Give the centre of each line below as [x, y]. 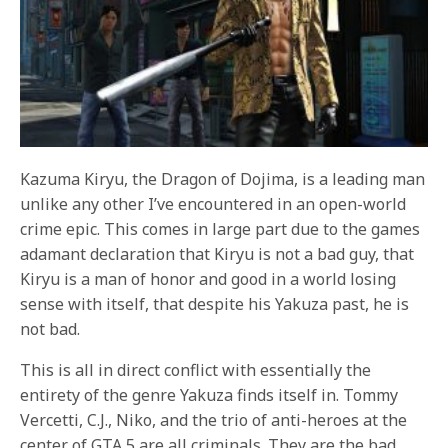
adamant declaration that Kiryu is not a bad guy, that [217, 254]
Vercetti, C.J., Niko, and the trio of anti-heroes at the [214, 420]
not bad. [50, 329]
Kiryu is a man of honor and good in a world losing [208, 279]
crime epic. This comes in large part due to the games [220, 229]
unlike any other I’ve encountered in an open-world [213, 204]
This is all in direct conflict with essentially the [196, 370]
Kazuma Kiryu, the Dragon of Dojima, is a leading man [223, 179]
